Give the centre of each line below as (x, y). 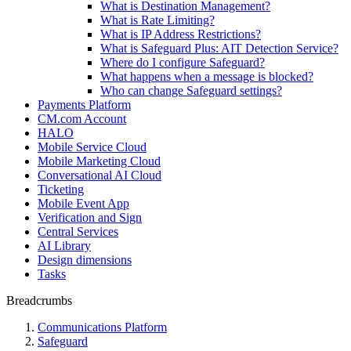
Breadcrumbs (39, 300)
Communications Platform (102, 327)
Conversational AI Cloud (100, 175)
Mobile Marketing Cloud (99, 161)
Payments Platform (84, 105)
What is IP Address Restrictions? (181, 34)
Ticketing (61, 189)
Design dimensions (85, 260)
